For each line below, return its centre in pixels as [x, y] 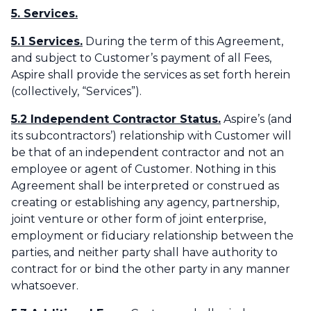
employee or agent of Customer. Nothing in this [143, 169]
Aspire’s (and [257, 119]
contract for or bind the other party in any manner [151, 269]
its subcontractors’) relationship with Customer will [151, 136]
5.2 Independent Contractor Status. [116, 119]
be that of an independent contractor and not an [148, 153]
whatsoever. [45, 286]
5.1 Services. [47, 42]
